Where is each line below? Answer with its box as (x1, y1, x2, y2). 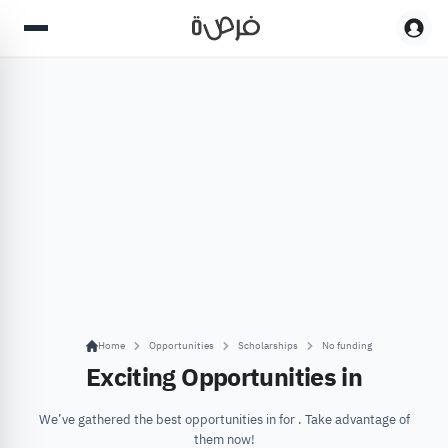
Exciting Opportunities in (85, 359, 363, 396)
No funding (322, 338, 372, 353)
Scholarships (238, 338, 298, 353)
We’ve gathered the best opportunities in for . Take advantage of (38, 410, 410, 429)
